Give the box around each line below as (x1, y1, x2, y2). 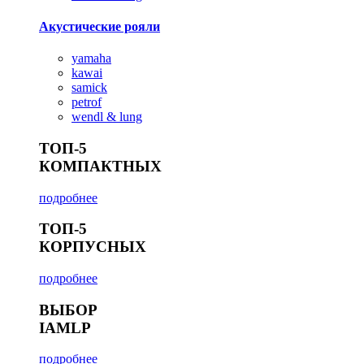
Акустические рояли (39, 19, 160, 33)
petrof (71, 95, 102, 110)
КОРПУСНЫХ (39, 238, 146, 256)
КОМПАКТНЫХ (39, 157, 162, 175)
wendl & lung (71, 110, 142, 124)
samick (71, 80, 107, 95)
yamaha (71, 51, 111, 66)
